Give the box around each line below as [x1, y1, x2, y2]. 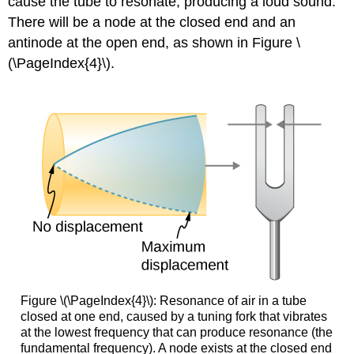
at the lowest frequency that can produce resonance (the [20, 325, 333, 339]
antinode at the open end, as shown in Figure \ [8, 35, 301, 51]
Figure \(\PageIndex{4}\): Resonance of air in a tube [20, 293, 307, 307]
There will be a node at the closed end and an [8, 14, 296, 31]
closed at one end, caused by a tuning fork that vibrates [20, 309, 327, 323]
